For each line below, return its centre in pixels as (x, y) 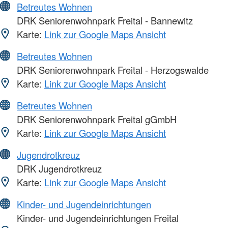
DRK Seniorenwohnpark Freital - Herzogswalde (111, 69)
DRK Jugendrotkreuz (58, 168)
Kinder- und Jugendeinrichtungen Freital (96, 218)
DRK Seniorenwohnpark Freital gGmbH (95, 119)
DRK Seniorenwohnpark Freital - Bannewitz (104, 20)
